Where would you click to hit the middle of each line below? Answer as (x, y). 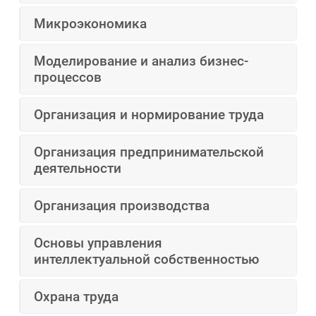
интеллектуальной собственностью (147, 260)
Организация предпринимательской (149, 152)
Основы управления (98, 243)
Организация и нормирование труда (149, 115)
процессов (68, 78)
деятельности (78, 169)
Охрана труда (77, 297)
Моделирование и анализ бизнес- (141, 61)
